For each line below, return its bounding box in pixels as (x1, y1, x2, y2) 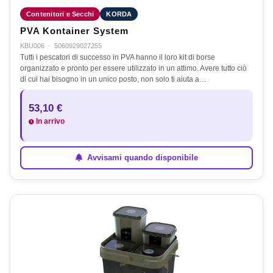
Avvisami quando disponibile (84, 153, 198, 163)
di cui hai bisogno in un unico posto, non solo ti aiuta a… (20, 74, 207, 83)
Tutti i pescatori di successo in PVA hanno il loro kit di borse (20, 52, 215, 62)
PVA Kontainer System (20, 26, 129, 36)
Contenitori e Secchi (26, 10, 94, 18)
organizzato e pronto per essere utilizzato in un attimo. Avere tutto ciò (20, 63, 247, 73)
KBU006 (20, 41, 44, 49)
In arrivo (34, 117, 65, 125)
